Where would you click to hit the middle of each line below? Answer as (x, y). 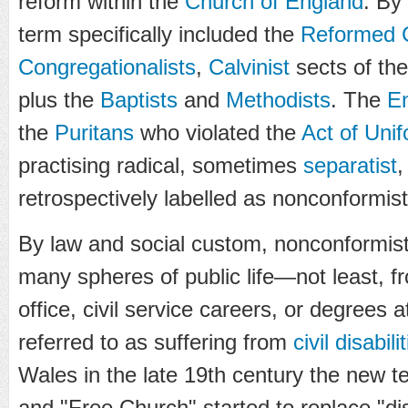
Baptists (139, 99)
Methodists (278, 99)
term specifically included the (159, 34)
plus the (59, 99)
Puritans (94, 132)
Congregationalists (107, 66)
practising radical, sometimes (161, 165)
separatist (350, 165)
